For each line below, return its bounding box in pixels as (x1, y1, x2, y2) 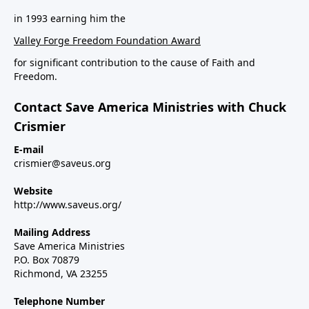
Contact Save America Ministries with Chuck (14, 99, 286, 116)
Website (14, 184, 52, 198)
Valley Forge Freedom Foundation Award (14, 34, 201, 48)
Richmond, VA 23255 (14, 267, 108, 281)
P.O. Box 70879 (14, 253, 79, 267)
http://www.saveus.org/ (14, 198, 121, 212)
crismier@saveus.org (14, 157, 111, 170)
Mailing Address (14, 226, 90, 239)
